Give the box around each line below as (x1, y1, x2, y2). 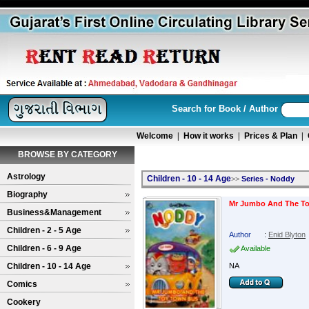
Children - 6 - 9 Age (7, 243, 81, 253)
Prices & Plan (244, 131, 297, 141)
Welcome (137, 131, 173, 141)
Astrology (7, 172, 46, 181)
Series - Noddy (241, 175, 295, 183)
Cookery (7, 297, 41, 307)
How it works (183, 131, 234, 141)
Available (241, 244, 270, 252)
